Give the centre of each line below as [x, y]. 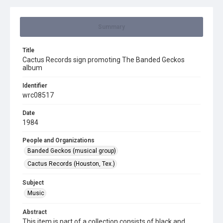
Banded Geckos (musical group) [72, 151]
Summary [111, 27]
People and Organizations [58, 140]
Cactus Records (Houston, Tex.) [71, 164]
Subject [33, 183]
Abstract [35, 212]
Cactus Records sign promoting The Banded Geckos [104, 60]
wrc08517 [38, 95]
